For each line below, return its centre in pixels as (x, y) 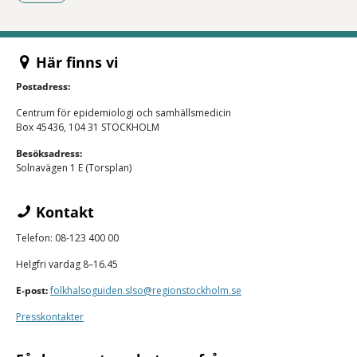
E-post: (32, 291)
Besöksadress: (49, 154)
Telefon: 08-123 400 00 (67, 238)
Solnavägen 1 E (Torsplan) (74, 168)
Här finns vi (75, 63)
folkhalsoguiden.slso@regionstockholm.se (146, 291)
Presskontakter (50, 317)
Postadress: (43, 87)
